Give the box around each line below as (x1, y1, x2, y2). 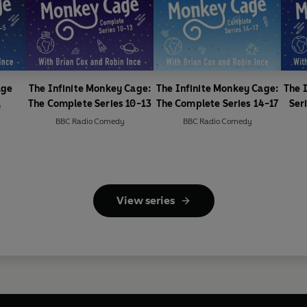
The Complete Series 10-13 (28, 98, 151, 110)
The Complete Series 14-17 (156, 98, 279, 110)
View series (116, 194, 175, 208)
